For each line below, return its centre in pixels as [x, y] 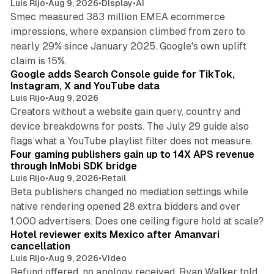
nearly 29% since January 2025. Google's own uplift [128, 46]
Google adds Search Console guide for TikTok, [122, 74]
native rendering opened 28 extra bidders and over [125, 206]
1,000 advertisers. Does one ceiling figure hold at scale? [137, 221]
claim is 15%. [38, 61]
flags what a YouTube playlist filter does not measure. [131, 141]
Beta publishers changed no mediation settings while [129, 191]
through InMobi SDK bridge [73, 166]
